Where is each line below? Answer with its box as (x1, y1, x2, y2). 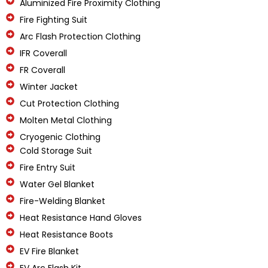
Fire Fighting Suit (19, 14, 87, 26)
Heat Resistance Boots (19, 229, 113, 240)
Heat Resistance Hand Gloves (19, 212, 142, 224)
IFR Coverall (19, 47, 67, 59)
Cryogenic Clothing (19, 131, 100, 143)
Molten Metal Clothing (19, 114, 112, 126)
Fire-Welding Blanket (19, 195, 105, 207)
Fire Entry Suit (19, 162, 75, 173)
